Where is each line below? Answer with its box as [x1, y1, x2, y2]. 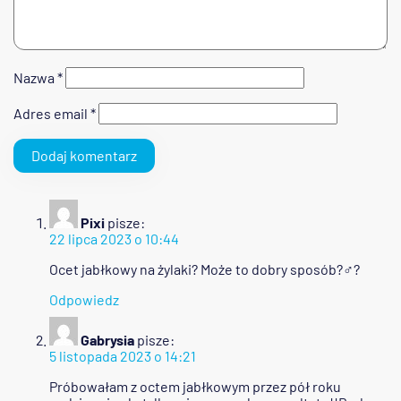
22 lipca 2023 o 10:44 [49, 230, 179, 248]
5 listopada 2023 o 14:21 [49, 347, 196, 365]
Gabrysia [81, 331, 134, 349]
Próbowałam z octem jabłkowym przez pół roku [49, 378, 341, 396]
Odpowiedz [49, 291, 119, 309]
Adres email [13, 105, 90, 123]
